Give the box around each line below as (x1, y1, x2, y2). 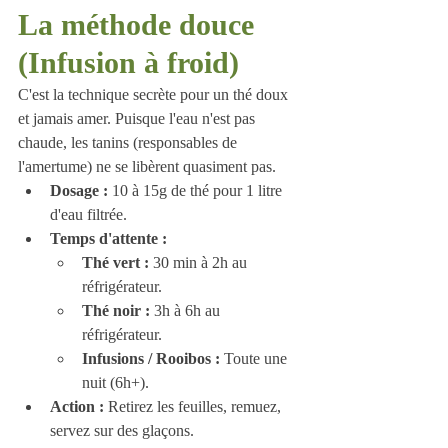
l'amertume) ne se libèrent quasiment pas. (18, 157, 276, 175)
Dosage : (50, 181, 108, 199)
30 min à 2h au (149, 253, 251, 271)
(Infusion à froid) (18, 45, 239, 79)
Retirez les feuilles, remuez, (104, 397, 285, 415)
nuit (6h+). (82, 373, 149, 391)
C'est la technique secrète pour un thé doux (18, 85, 292, 103)
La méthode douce (18, 7, 262, 41)
